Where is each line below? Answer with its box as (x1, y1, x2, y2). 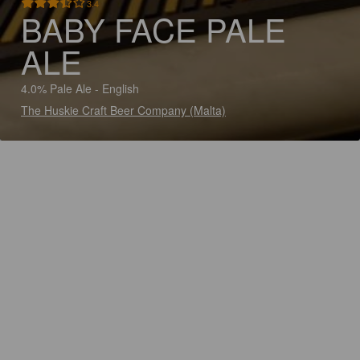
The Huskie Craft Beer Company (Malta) (21, 102, 226, 118)
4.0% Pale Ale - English (21, 80, 139, 96)
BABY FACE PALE (21, 6, 286, 51)
